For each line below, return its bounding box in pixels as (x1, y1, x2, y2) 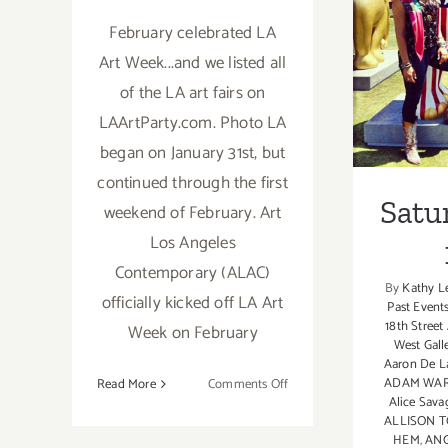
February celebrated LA (109, 18, 276, 47)
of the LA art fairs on (119, 78, 266, 107)
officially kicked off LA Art (101, 288, 284, 317)
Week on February (127, 318, 258, 347)
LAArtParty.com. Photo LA (98, 108, 287, 137)
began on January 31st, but (100, 138, 286, 167)
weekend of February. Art (103, 198, 282, 227)
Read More (97, 373, 156, 395)
